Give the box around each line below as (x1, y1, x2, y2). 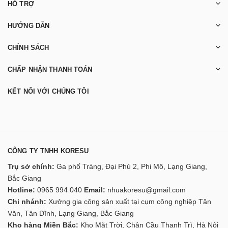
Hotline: (8, 185, 35, 194)
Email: (84, 185, 105, 194)
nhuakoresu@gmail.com (107, 185, 186, 194)
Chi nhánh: (8, 197, 46, 206)
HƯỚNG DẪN (8, 21, 50, 30)
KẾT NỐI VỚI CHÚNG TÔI (8, 87, 89, 95)
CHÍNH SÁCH (8, 43, 49, 51)
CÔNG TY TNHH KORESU (8, 147, 89, 155)
